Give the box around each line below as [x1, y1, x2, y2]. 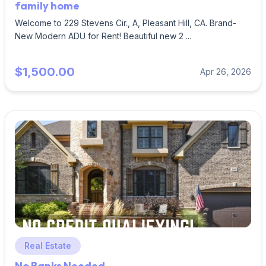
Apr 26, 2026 [200, 66, 251, 77]
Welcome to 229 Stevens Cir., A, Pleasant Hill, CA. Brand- [15, 18, 236, 28]
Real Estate [24, 240, 71, 251]
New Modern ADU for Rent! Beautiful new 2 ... [15, 31, 191, 41]
